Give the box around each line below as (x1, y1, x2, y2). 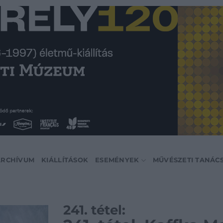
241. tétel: (63, 202, 125, 218)
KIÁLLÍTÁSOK (41, 156, 89, 164)
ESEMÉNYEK (95, 156, 139, 164)
